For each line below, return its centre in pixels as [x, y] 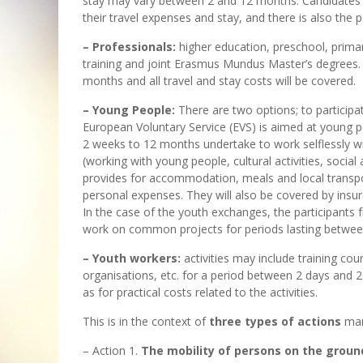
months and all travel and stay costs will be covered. [219, 81]
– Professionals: [129, 47]
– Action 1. [112, 351]
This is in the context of [146, 322]
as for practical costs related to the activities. [200, 293]
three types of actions [275, 322]
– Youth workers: [132, 258]
